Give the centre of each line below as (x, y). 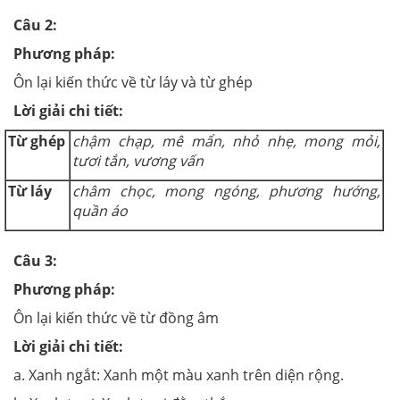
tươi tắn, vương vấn (138, 160)
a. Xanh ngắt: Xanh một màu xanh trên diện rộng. (179, 375)
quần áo (100, 210)
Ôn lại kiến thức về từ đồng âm (116, 317)
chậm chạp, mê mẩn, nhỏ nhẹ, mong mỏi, (226, 141)
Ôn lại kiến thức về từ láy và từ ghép (133, 82)
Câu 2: (35, 25)
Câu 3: (35, 260)
